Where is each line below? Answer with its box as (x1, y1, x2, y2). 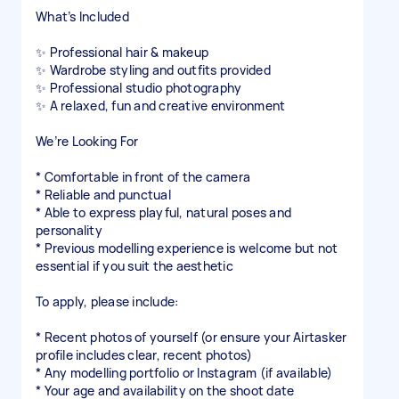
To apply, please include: (36, 293, 179, 310)
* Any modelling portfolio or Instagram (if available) (36, 364, 333, 381)
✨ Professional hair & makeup (36, 44, 208, 61)
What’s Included (36, 8, 129, 25)
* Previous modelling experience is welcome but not (36, 240, 338, 256)
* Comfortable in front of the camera (36, 168, 250, 185)
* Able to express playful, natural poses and (36, 204, 291, 221)
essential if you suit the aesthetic (36, 257, 233, 274)
